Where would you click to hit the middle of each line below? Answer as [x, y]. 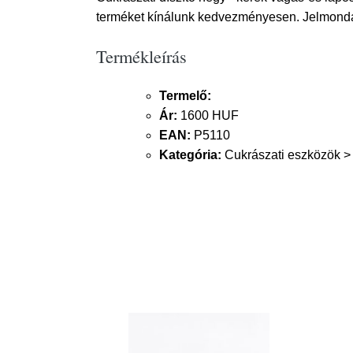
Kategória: [190, 155]
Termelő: [185, 96]
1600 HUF [208, 115]
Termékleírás [141, 56]
